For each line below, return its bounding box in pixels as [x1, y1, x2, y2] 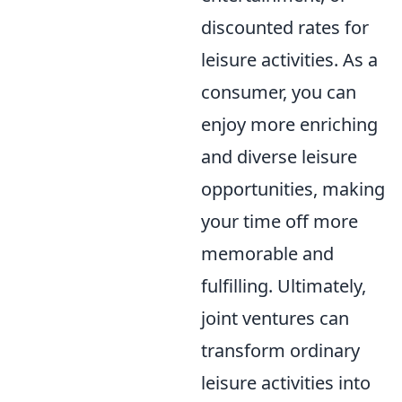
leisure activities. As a [201, 48, 378, 72]
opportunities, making [201, 177, 385, 201]
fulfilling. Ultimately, [201, 274, 366, 298]
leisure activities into [201, 371, 371, 395]
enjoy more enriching [201, 112, 378, 136]
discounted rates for [201, 15, 369, 39]
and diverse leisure [201, 144, 357, 169]
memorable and [201, 241, 334, 266]
